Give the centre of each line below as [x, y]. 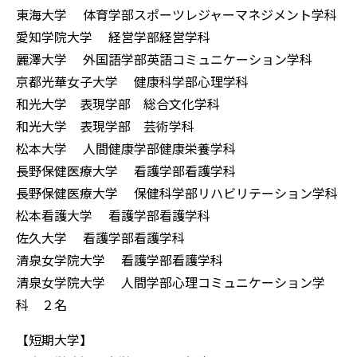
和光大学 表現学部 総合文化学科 [118, 104]
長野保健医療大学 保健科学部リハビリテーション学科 [177, 193]
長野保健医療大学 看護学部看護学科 [126, 171]
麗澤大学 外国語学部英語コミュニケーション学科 [164, 59]
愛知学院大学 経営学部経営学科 [113, 37]
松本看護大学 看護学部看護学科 [113, 216]
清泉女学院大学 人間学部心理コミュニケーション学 [171, 282]
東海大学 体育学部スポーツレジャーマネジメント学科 [177, 15]
